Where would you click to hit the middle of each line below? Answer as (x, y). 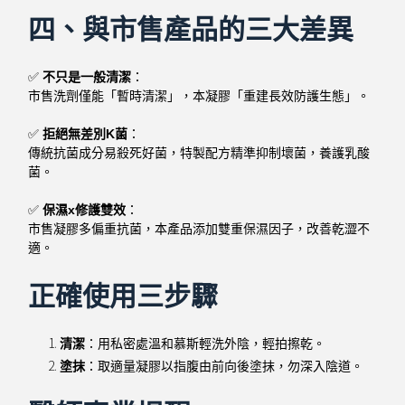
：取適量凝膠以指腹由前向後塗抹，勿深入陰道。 (225, 367)
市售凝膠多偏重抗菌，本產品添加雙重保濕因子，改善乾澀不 (199, 228)
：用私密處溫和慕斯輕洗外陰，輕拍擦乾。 (206, 343)
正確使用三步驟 (123, 296)
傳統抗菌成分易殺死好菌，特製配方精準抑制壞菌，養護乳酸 (199, 152)
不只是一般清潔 (87, 76)
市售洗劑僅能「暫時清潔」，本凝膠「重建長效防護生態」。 (199, 95)
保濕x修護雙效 (85, 209)
